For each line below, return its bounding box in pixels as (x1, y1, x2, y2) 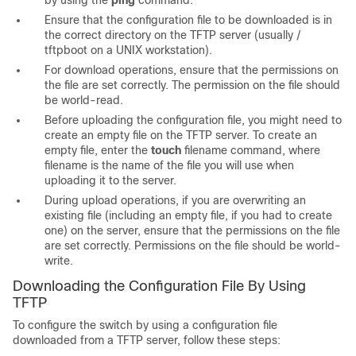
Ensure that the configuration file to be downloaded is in (44, 14, 332, 26)
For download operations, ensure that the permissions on (44, 64, 339, 76)
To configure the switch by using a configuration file (13, 319, 277, 331)
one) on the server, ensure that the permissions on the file (44, 224, 340, 237)
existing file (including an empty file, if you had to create (44, 209, 332, 222)
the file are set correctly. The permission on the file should (44, 79, 340, 91)
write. (44, 254, 73, 267)
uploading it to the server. (44, 174, 176, 187)
